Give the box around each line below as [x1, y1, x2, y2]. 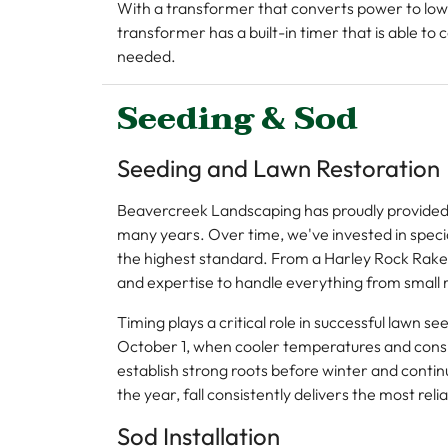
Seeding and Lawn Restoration [117, 153, 440, 183]
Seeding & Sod [117, 91, 358, 146]
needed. [117, 46, 176, 66]
